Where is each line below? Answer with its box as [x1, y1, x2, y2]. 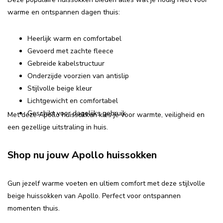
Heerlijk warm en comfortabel [27, 34, 121, 44]
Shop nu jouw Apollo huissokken [7, 148, 157, 162]
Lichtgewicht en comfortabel [27, 96, 118, 106]
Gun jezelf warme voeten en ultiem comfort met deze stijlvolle [7, 178, 205, 188]
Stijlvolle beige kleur [27, 84, 92, 94]
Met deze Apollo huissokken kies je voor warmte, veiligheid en [7, 110, 205, 120]
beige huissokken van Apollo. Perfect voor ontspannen [7, 191, 181, 201]
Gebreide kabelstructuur [27, 59, 105, 69]
